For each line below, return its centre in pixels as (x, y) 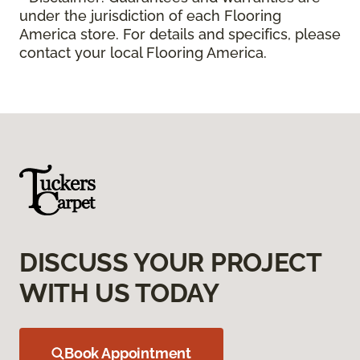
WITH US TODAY (119, 292)
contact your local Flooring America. (143, 52)
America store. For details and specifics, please (180, 34)
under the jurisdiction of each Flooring (150, 15)
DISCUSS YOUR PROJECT (170, 262)
